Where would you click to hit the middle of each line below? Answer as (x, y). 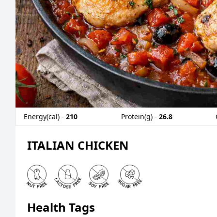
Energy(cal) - (44, 116)
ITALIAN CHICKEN (78, 145)
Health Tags (61, 207)
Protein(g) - (139, 116)
